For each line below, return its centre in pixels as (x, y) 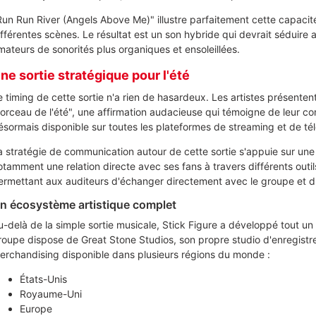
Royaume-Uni (50, 293)
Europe (36, 308)
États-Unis (43, 279)
